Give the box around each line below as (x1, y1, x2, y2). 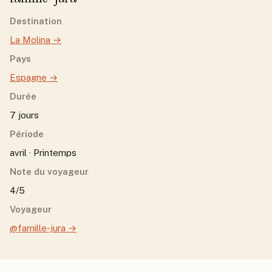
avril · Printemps (10, 148, 76, 158)
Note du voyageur (10, 166, 89, 177)
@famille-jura (10, 223, 66, 233)
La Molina (10, 35, 50, 45)
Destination (10, 16, 62, 26)
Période (10, 129, 44, 139)
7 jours (10, 110, 39, 120)
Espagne (10, 72, 47, 83)
